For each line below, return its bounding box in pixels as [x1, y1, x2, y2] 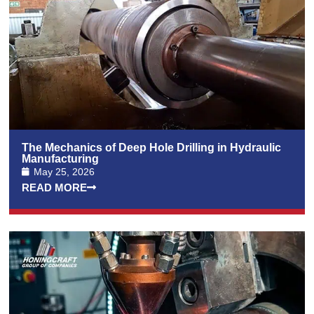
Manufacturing [22, 152, 100, 165]
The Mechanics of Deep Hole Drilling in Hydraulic [22, 141, 282, 153]
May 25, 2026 [34, 165, 95, 177]
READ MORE [22, 181, 88, 193]
